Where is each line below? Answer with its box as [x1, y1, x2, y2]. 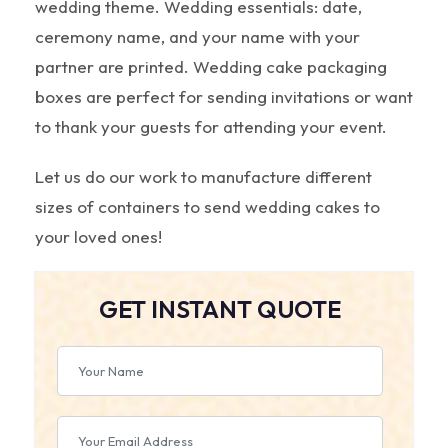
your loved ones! [35, 225, 162, 247]
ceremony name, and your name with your [35, 25, 360, 47]
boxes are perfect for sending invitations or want [35, 85, 413, 107]
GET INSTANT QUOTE [99, 293, 341, 324]
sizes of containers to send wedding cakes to [35, 195, 380, 217]
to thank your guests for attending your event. [35, 115, 387, 137]
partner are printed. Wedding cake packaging [35, 55, 387, 77]
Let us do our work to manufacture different [35, 165, 372, 187]
